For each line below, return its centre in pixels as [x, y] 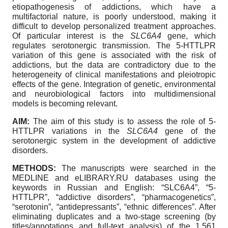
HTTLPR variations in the [70, 131]
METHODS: [37, 168]
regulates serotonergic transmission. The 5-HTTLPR [114, 46]
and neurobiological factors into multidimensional [114, 94]
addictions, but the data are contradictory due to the [114, 65]
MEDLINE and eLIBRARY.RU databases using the [114, 178]
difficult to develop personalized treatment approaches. [114, 26]
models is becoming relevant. [65, 104]
